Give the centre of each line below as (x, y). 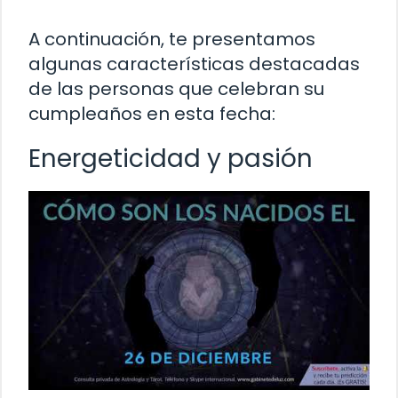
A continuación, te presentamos (172, 40)
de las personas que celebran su (176, 89)
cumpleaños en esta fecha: (152, 114)
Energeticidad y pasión (171, 159)
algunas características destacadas (194, 64)
